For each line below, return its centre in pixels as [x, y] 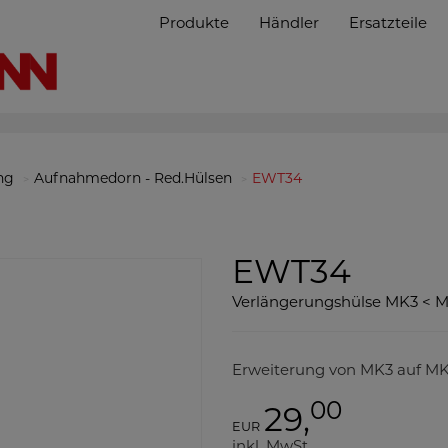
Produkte [194, 24]
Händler [289, 24]
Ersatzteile [388, 24]
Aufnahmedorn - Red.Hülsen [133, 179]
